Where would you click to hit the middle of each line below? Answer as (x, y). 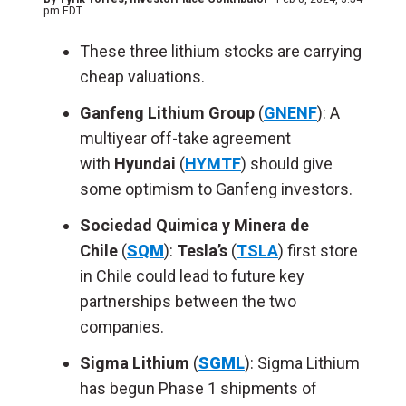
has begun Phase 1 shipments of (198, 388)
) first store (318, 251)
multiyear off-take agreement (185, 138)
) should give (287, 164)
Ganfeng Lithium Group (169, 113)
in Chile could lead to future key (192, 276)
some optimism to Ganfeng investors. (216, 189)
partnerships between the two (188, 301)
